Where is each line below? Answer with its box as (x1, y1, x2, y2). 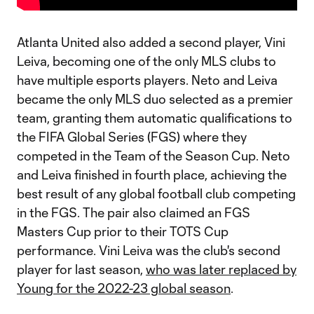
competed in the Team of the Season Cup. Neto (17, 148, 290, 163)
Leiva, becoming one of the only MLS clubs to (17, 53, 276, 69)
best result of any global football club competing (17, 186, 296, 201)
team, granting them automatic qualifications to (17, 110, 292, 125)
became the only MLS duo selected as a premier (17, 91, 293, 107)
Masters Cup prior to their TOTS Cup (17, 224, 228, 239)
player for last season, (17, 261, 146, 277)
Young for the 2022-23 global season (17, 280, 231, 296)
